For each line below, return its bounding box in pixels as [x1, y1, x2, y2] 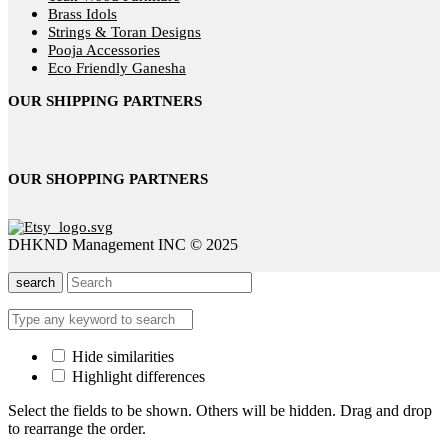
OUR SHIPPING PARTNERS [8, 93, 202, 110]
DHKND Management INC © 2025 [8, 236, 238, 254]
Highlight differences [68, 368, 205, 386]
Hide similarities [68, 348, 174, 366]
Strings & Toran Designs [48, 24, 201, 41]
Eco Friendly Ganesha [48, 60, 186, 77]
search [16, 275, 55, 291]
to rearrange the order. [8, 420, 146, 438]
